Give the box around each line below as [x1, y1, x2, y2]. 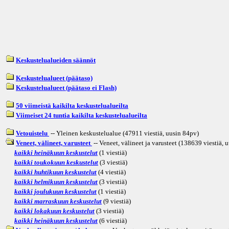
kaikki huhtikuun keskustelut [14, 168, 97, 176]
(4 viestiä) [97, 168, 126, 176]
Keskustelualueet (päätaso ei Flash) [16, 83, 117, 91]
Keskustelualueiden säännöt [16, 56, 96, 64]
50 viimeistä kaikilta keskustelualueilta [16, 101, 128, 109]
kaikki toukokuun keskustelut [14, 158, 98, 166]
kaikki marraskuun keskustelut [14, 197, 102, 205]
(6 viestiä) [98, 216, 127, 224]
